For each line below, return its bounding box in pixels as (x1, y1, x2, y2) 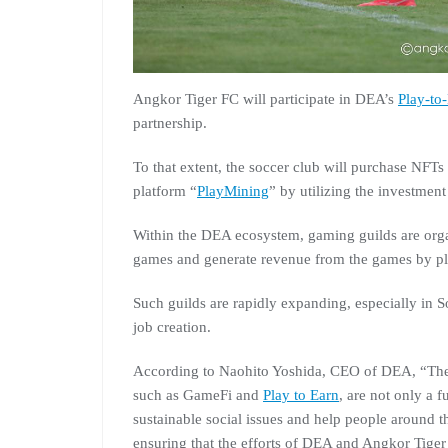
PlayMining (197, 183, 269, 200)
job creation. (133, 319, 211, 336)
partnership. (133, 115, 207, 132)
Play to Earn (263, 387, 339, 404)
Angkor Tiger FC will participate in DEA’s (133, 91, 398, 108)
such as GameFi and (133, 387, 263, 404)
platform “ (133, 183, 197, 200)
